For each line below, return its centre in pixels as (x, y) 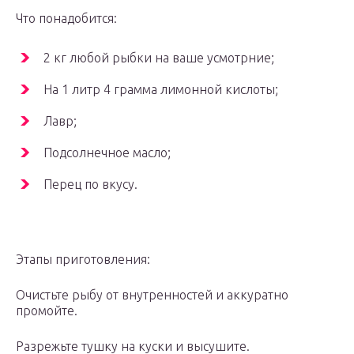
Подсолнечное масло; (107, 153)
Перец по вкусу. (90, 185)
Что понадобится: (66, 19)
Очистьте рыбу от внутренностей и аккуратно (152, 295)
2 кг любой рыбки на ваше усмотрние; (159, 58)
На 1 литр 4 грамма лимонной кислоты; (161, 90)
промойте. (47, 311)
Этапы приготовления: (83, 260)
